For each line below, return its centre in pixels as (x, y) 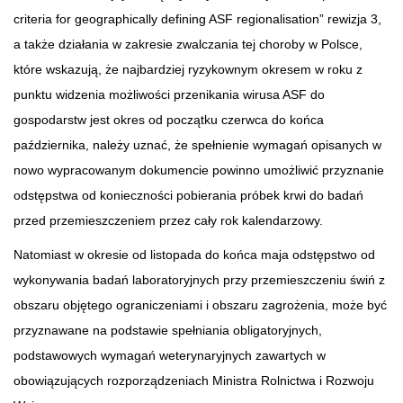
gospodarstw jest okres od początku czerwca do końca (169, 119)
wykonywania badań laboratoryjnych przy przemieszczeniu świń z (199, 279)
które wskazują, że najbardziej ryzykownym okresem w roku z (188, 69)
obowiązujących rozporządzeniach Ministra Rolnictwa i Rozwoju (194, 380)
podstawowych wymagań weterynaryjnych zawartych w (170, 355)
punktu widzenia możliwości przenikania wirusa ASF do (169, 94)
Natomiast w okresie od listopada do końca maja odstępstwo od (194, 254)
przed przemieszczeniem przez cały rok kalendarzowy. (170, 220)
